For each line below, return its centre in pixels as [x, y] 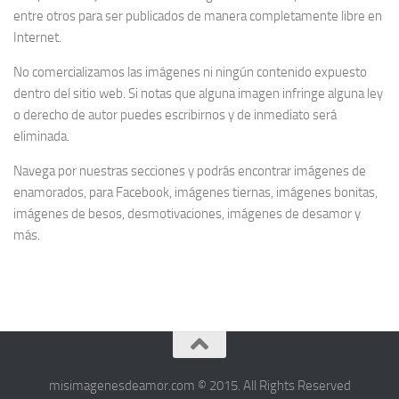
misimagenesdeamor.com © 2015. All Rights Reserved [199, 386]
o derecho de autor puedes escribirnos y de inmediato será [175, 115]
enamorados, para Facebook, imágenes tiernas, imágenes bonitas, [195, 193]
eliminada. [41, 137]
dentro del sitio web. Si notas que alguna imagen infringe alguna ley [198, 94]
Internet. [37, 38]
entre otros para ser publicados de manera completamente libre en [198, 16]
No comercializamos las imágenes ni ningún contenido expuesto [190, 73]
